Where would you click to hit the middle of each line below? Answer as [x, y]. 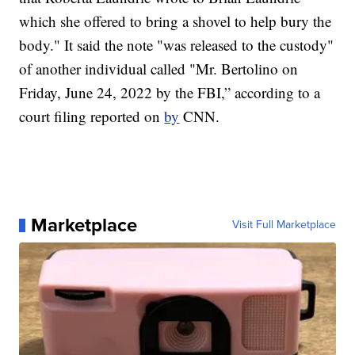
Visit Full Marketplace [284, 225]
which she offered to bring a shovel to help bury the [176, 21]
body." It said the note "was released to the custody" [177, 45]
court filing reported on [92, 116]
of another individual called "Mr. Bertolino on [159, 69]
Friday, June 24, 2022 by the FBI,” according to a [170, 93]
